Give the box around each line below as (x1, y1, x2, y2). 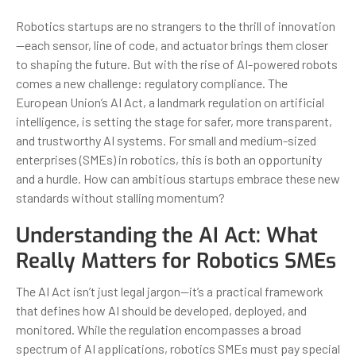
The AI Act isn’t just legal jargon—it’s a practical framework (16, 283, 323, 299)
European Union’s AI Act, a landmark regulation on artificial (16, 94, 324, 110)
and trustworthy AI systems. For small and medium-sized (16, 132, 316, 148)
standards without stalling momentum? (16, 189, 225, 205)
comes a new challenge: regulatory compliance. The (16, 75, 288, 91)
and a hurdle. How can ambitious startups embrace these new (16, 170, 340, 186)
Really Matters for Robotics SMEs (16, 246, 336, 275)
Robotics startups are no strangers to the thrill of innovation (16, 17, 335, 33)
